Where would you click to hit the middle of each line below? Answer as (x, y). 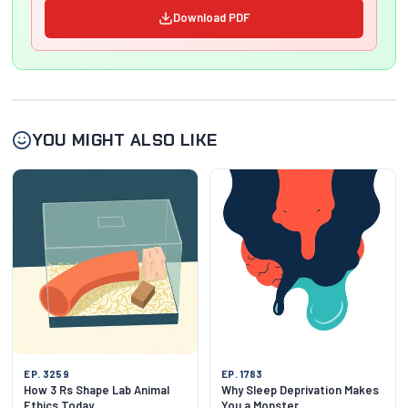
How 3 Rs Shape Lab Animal (97, 389)
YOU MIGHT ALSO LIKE (125, 141)
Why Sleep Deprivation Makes (300, 389)
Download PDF (211, 18)
